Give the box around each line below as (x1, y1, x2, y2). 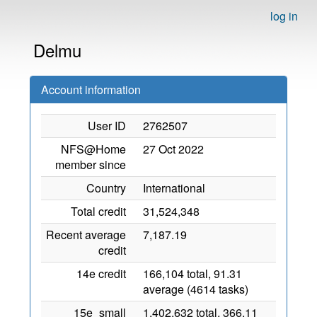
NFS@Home (61, 141, 126, 157)
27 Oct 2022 (143, 141, 204, 157)
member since (55, 156, 126, 173)
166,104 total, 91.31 (143, 265, 242, 282)
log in (270, 8, 298, 24)
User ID (88, 117, 126, 134)
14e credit (76, 265, 126, 282)
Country (86, 180, 126, 196)
